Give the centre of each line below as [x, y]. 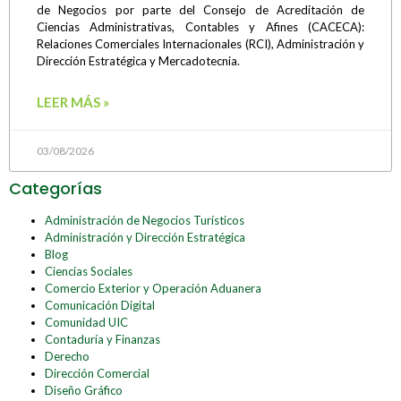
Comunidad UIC [86, 322]
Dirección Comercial [97, 373]
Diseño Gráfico [84, 390]
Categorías [55, 188]
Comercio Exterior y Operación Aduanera [153, 288]
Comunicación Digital [100, 305]
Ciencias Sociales [89, 271]
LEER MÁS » [73, 102]
